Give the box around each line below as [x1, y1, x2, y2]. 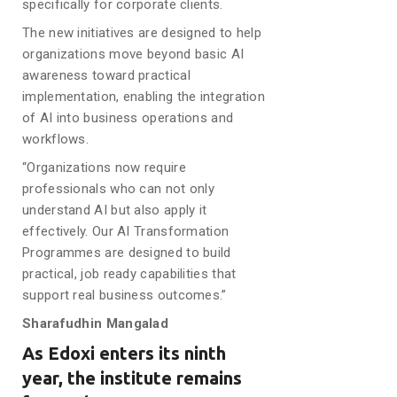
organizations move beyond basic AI [22, 45, 245, 62]
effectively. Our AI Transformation [22, 222, 230, 239]
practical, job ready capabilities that [22, 265, 237, 282]
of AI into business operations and [22, 109, 234, 126]
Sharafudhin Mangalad [22, 315, 168, 331]
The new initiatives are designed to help [22, 24, 262, 41]
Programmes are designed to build [22, 244, 231, 261]
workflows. [22, 130, 89, 147]
